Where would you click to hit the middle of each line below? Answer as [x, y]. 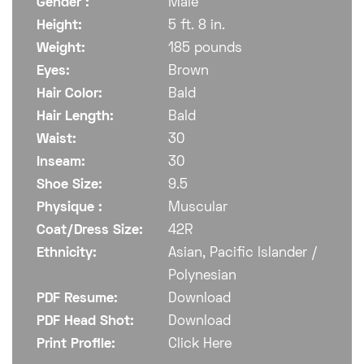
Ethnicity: [67, 254]
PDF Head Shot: [85, 322]
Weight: [61, 49]
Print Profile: [76, 345]
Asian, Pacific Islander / [243, 254]
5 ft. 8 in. [196, 26]
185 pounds [205, 49]
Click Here [199, 345]
